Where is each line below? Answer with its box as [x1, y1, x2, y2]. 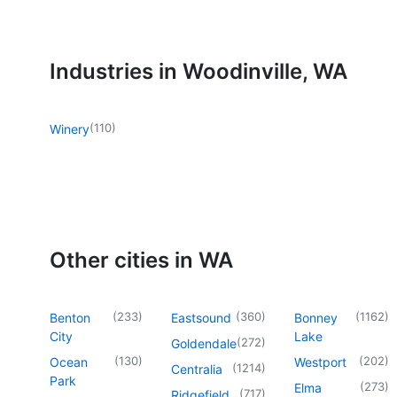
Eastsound [171, 309, 231, 325]
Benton [50, 309, 90, 325]
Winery [50, 121, 90, 136]
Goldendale [171, 335, 237, 351]
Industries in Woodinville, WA [50, 58, 347, 84]
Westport [294, 354, 346, 370]
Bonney [294, 309, 338, 325]
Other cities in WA [50, 246, 233, 273]
